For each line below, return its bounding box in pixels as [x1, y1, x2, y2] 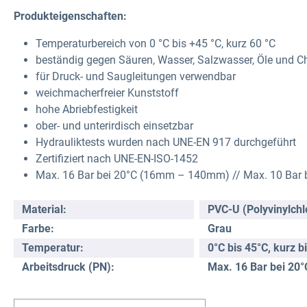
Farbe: [22, 221, 54, 235]
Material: [22, 202, 66, 216]
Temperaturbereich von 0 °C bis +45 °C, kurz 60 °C [36, 36, 275, 50]
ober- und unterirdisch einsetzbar [36, 119, 193, 132]
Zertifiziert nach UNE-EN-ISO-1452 [36, 151, 198, 165]
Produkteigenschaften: [14, 9, 127, 23]
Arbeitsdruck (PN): [22, 260, 114, 273]
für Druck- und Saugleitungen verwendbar [36, 69, 236, 83]
